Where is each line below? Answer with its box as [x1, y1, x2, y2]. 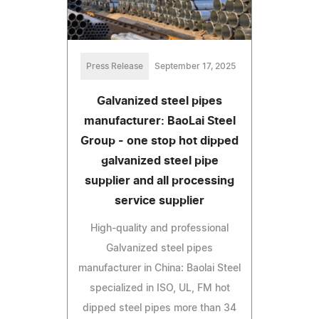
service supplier [115, 195, 204, 207]
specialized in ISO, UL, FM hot [89, 283, 230, 294]
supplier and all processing [85, 175, 234, 187]
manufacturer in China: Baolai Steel [78, 263, 241, 274]
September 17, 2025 [155, 62, 236, 71]
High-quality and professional [90, 224, 229, 234]
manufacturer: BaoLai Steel [83, 115, 236, 127]
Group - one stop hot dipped [80, 135, 239, 147]
